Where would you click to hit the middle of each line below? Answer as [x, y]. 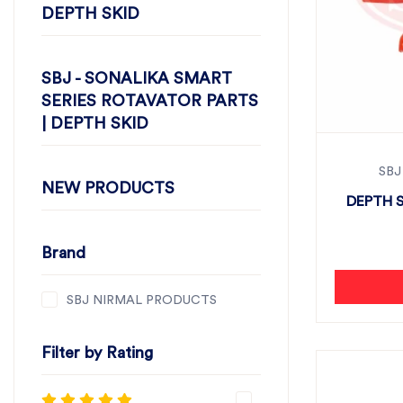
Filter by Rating [97, 353]
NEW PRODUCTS [108, 188]
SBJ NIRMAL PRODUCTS [142, 300]
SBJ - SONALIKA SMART [137, 78]
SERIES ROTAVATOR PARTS [150, 101]
